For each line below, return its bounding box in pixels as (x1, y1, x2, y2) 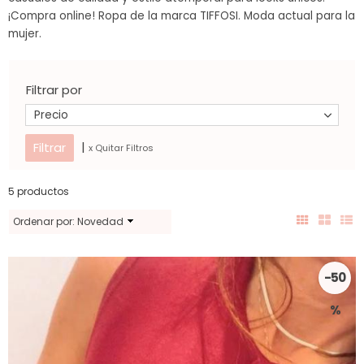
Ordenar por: (13, 214, 77, 229)
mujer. (8, 26, 41, 41)
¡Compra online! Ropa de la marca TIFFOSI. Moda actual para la (8, 8, 355, 24)
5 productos (8, 184, 69, 199)
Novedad (77, 214, 123, 229)
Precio (34, 107, 68, 123)
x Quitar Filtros (89, 141, 154, 155)
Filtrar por (26, 81, 82, 99)
